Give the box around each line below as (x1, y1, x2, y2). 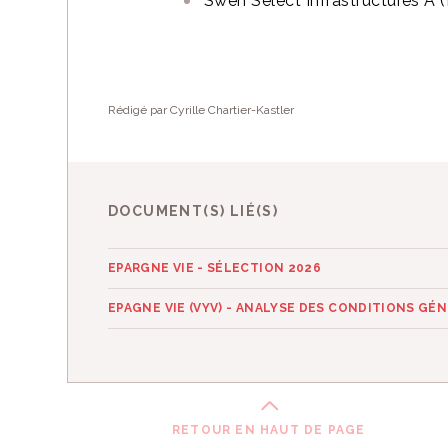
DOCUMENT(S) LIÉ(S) (108, 203, 279, 219)
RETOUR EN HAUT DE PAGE (171, 423, 366, 437)
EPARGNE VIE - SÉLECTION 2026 (108, 261, 322, 275)
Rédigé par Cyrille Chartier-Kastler (108, 103, 294, 117)
